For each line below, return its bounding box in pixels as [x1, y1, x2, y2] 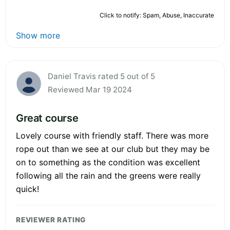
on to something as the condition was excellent [16, 157, 200, 167]
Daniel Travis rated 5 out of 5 [48, 71, 155, 81]
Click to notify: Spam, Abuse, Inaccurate [100, 11, 214, 19]
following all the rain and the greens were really [16, 170, 201, 181]
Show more [16, 30, 60, 41]
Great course [16, 111, 79, 124]
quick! [16, 183, 39, 194]
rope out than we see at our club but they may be [16, 143, 209, 154]
